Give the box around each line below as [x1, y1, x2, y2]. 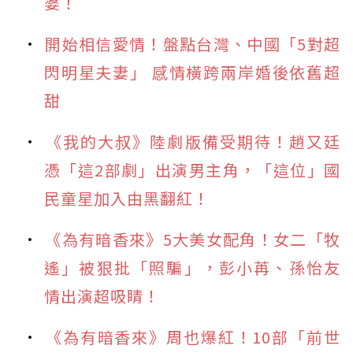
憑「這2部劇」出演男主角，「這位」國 [44, 158, 340, 181]
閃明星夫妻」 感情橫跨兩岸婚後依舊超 [44, 60, 340, 84]
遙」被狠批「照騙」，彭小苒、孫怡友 [44, 255, 340, 279]
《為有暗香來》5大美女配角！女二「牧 [45, 227, 340, 251]
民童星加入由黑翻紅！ [44, 186, 210, 210]
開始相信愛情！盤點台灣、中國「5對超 [45, 32, 340, 55]
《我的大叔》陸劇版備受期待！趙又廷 [45, 129, 340, 153]
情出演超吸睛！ [44, 284, 160, 307]
